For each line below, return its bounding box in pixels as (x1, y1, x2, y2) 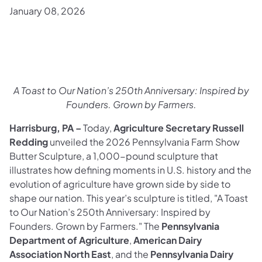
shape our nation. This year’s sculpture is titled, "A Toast (9, 191, 248, 204)
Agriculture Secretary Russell (113, 121, 244, 134)
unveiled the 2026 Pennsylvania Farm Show (48, 135, 240, 148)
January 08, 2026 (9, 4, 85, 17)
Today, (83, 121, 113, 134)
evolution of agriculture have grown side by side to (9, 177, 230, 190)
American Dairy (133, 233, 202, 246)
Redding (9, 135, 48, 148)
